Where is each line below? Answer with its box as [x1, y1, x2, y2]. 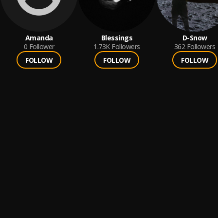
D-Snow [182, 33, 207, 42]
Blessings [101, 33, 133, 42]
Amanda [25, 33, 53, 42]
